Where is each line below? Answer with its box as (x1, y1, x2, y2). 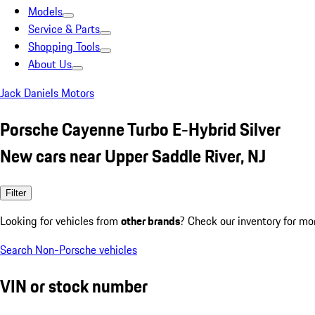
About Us (28, 56, 72, 72)
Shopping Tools (28, 38, 100, 55)
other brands (121, 212, 180, 229)
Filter (6, 187, 26, 198)
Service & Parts (28, 20, 100, 37)
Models (28, 3, 63, 20)
